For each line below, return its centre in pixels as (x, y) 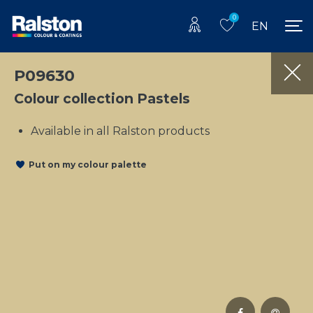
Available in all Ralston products (120, 131)
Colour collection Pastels (102, 98)
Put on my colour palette (88, 165)
